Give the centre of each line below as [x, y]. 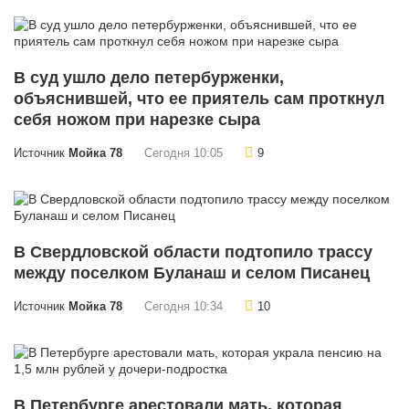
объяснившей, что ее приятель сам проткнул [199, 99]
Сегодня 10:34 [184, 307]
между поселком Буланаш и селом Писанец [192, 273]
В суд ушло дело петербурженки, [149, 78]
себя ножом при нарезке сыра [137, 120]
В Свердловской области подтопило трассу [193, 252]
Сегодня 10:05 [184, 154]
